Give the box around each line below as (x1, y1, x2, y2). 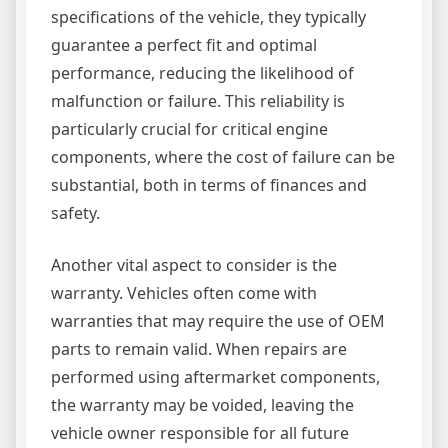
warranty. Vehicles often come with (51, 282, 317, 305)
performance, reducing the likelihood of (51, 62, 354, 85)
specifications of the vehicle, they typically (51, 6, 366, 29)
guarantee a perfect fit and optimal (51, 34, 317, 57)
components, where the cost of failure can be (51, 146, 395, 169)
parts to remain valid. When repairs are (51, 338, 347, 361)
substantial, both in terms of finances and (51, 174, 367, 197)
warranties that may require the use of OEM (51, 310, 385, 333)
